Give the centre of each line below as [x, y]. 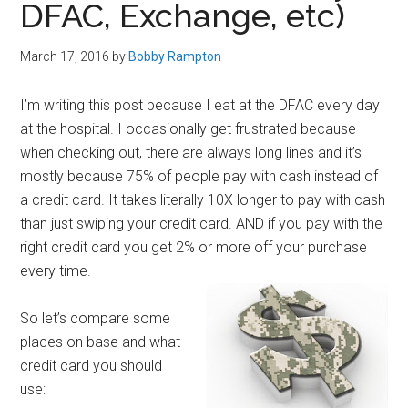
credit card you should [92, 366]
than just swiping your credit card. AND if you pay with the [202, 224]
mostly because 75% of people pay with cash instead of [199, 176]
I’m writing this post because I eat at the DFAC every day [200, 105]
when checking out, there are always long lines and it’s [191, 153]
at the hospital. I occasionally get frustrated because [189, 129]
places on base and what [101, 342]
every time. [56, 271]
